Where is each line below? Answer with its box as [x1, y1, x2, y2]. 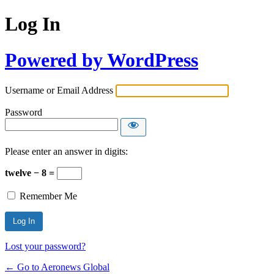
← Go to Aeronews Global [5, 262, 109, 273]
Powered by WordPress [5, 48, 198, 71]
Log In [5, 13, 61, 35]
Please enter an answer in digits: [5, 146, 128, 157]
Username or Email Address [5, 85, 113, 96]
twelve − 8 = [5, 168, 57, 179]
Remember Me [20, 191, 77, 202]
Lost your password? [5, 241, 86, 252]
